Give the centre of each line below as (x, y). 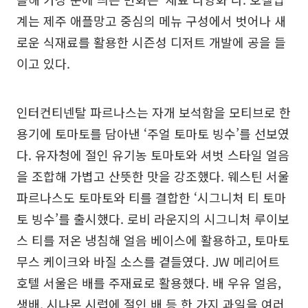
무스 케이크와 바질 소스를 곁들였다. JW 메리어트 (148, 261)
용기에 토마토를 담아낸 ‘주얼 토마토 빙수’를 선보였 (153, 133)
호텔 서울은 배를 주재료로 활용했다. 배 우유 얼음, (149, 282)
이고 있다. (43, 63)
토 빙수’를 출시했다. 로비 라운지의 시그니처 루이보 (153, 218)
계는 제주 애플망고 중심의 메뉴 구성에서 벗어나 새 (151, 20)
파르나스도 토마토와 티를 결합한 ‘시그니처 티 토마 (151, 197)
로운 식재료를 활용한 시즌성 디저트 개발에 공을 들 (151, 42)
